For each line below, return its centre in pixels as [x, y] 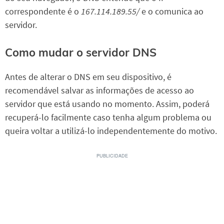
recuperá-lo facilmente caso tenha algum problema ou [108, 117]
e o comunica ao [171, 11]
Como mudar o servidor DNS [81, 52]
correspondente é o [43, 11]
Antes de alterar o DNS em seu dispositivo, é [88, 76]
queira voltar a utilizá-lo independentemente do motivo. [111, 130]
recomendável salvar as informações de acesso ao [99, 90]
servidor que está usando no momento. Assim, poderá [107, 103]
